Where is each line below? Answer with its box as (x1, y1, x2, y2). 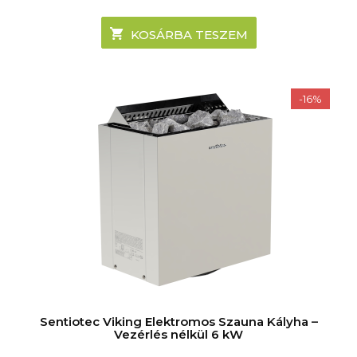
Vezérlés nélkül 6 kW (114, 326, 243, 342)
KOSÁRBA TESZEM (130, 26, 248, 42)
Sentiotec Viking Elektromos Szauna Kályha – (39, 313, 318, 329)
